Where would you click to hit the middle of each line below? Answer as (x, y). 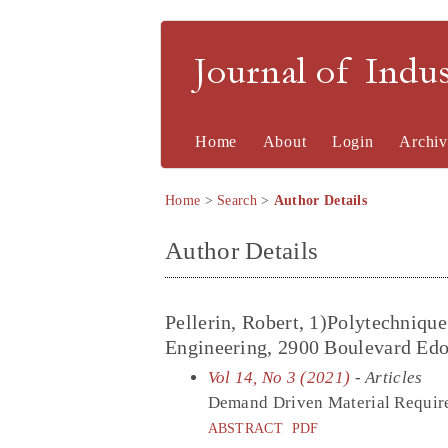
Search (237, 200)
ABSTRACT (245, 427)
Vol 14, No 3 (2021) (279, 377)
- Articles (386, 377)
